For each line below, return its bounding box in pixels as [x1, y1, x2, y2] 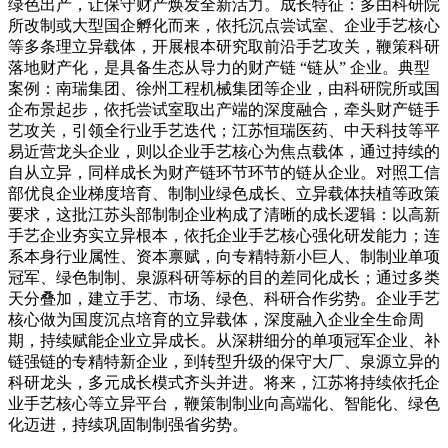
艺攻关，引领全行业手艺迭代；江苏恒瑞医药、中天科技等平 [8, 121, 440, 139]
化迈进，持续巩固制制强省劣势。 [8, 415, 248, 433]
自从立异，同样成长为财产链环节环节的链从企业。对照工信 [8, 163, 440, 181]
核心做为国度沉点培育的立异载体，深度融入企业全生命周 [8, 310, 424, 328]
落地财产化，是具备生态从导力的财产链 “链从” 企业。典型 [8, 58, 430, 76]
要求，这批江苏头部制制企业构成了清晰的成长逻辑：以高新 [8, 205, 440, 223]
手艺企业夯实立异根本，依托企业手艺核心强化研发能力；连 [8, 226, 440, 244]
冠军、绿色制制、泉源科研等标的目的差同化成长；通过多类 [8, 268, 440, 286]
